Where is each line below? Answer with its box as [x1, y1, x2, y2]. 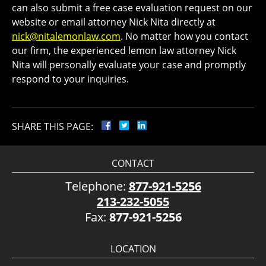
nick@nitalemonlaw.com [12, 29, 121, 43]
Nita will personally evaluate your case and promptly [12, 58, 246, 71]
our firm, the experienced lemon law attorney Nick [12, 43, 236, 57]
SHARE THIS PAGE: [12, 119, 93, 133]
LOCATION [110, 242, 156, 255]
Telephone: [65, 178, 129, 194]
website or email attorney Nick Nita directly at [12, 15, 216, 28]
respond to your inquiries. [12, 72, 129, 85]
